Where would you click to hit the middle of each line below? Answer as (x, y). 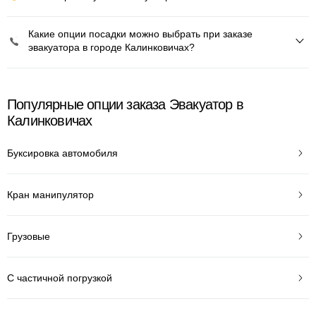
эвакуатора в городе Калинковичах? (111, 47)
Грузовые (29, 236)
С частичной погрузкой (60, 278)
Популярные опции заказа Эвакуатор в (126, 104)
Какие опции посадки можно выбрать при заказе (140, 34)
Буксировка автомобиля (62, 153)
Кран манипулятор (50, 194)
